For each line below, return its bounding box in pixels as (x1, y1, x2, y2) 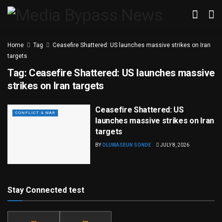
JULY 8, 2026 (159, 142, 190, 148)
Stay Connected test (7, 185, 84, 195)
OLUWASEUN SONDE (102, 142, 152, 148)
